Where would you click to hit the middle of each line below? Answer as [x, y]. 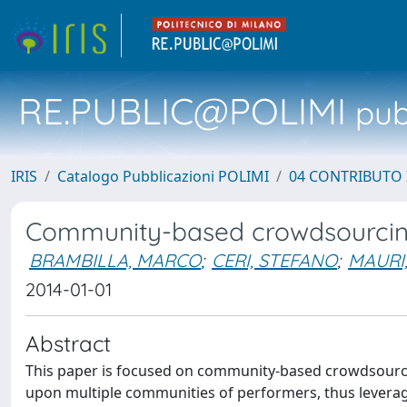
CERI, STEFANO [274, 260]
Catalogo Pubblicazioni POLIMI [163, 176]
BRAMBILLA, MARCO [115, 260]
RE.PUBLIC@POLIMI [182, 111]
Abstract [68, 343]
